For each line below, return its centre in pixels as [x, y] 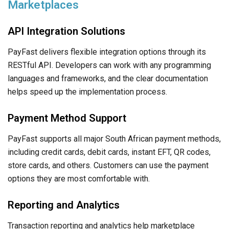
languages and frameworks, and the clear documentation [108, 78]
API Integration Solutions [66, 31]
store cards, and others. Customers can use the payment [108, 165]
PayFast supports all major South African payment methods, [114, 139]
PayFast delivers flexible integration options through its [107, 52]
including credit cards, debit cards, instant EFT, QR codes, [109, 152]
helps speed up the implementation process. [87, 91]
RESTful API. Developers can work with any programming [109, 65]
